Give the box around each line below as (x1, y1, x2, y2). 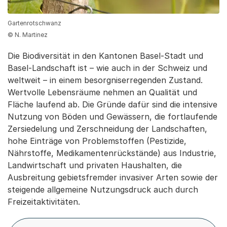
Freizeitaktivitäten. (8, 196, 80, 207)
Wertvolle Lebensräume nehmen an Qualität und (8, 87, 197, 97)
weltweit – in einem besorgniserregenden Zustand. (8, 74, 203, 85)
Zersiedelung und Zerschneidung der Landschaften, (8, 123, 207, 134)
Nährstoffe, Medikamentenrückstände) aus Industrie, (8, 147, 216, 158)
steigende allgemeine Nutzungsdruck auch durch (8, 184, 198, 195)
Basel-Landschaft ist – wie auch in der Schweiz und (8, 62, 207, 73)
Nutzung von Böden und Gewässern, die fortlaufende (8, 111, 217, 122)
